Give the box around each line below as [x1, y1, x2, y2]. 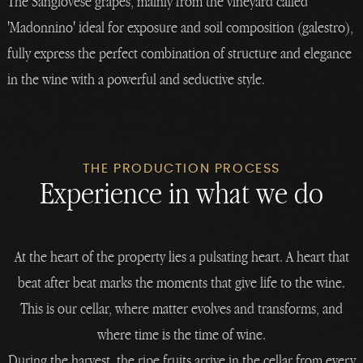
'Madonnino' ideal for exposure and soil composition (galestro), [7, 18, 354, 37]
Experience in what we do [40, 173, 323, 211]
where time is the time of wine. [97, 324, 266, 344]
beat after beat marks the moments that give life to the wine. [18, 272, 345, 292]
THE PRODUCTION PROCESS [82, 161, 281, 175]
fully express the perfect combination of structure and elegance [7, 44, 352, 63]
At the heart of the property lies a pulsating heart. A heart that [14, 246, 349, 266]
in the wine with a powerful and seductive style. [7, 70, 266, 89]
